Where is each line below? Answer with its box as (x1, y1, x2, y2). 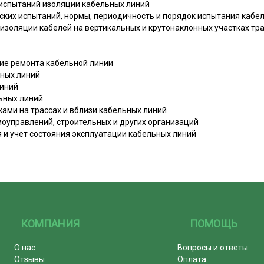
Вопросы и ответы (177, 242, 249, 252)
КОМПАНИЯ (21, 217, 80, 230)
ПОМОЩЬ (190, 217, 238, 230)
